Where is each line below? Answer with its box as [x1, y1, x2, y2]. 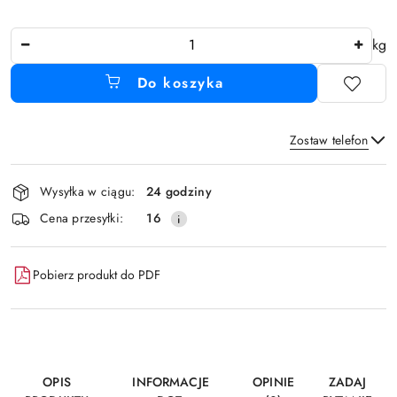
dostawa [10, 209, 84, 240]
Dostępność [10, 160, 115, 191]
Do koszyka [136, 72, 224, 93]
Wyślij [175, 208, 222, 230]
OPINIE [253, 372, 294, 391]
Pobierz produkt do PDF [33, 266, 160, 284]
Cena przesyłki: [40, 209, 124, 228]
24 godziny [146, 183, 212, 201]
